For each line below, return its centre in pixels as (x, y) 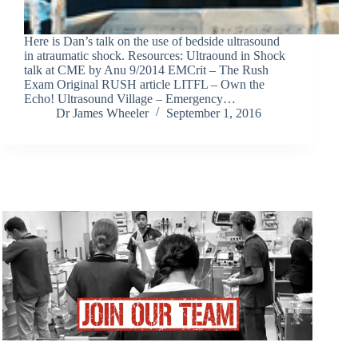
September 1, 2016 (214, 113)
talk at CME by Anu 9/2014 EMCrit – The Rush (146, 70)
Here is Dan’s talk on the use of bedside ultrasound (152, 42)
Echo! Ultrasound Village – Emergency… (130, 99)
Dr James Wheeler (102, 113)
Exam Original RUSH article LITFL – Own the (144, 85)
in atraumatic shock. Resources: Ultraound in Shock (155, 56)
